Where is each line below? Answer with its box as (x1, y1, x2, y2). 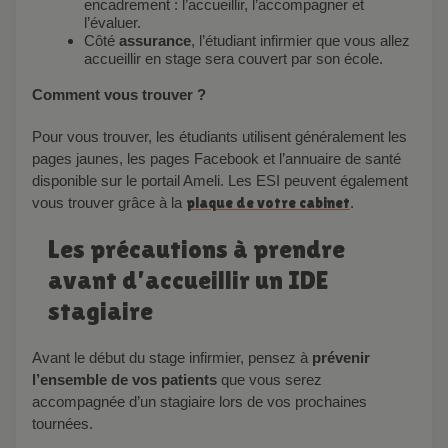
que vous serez (217, 370, 322, 388)
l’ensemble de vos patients (32, 370, 217, 388)
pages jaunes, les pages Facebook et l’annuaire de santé (32, 149, 401, 167)
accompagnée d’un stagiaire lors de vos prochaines (32, 392, 367, 410)
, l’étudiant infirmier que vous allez (191, 31, 410, 49)
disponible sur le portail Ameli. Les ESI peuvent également (32, 171, 408, 189)
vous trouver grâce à (32, 193, 167, 211)
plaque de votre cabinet (186, 193, 350, 211)
